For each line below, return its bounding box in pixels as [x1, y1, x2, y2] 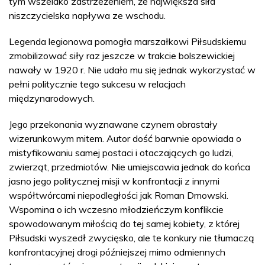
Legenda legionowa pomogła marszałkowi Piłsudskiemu [9, 35, 246, 47]
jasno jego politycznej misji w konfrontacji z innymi [9, 175, 219, 187]
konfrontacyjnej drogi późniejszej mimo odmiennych [9, 246, 225, 258]
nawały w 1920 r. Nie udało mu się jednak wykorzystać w [9, 64, 256, 76]
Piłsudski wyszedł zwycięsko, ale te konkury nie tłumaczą [9, 232, 254, 244]
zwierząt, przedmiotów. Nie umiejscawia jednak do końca [9, 161, 250, 173]
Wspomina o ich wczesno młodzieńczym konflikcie [9, 203, 224, 215]
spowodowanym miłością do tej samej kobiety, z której [9, 218, 240, 230]
